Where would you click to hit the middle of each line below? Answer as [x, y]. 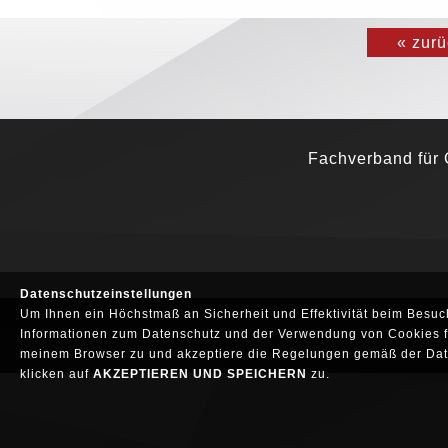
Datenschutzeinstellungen [106, 294]
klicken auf [56, 374]
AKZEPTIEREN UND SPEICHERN [200, 374]
